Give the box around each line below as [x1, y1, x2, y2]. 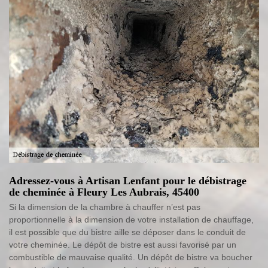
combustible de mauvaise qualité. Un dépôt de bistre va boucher [9, 252, 252, 263]
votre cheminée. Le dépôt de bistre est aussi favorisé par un [9, 240, 236, 250]
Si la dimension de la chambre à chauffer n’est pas [9, 202, 200, 212]
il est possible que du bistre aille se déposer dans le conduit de [9, 227, 246, 237]
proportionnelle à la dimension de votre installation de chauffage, [9, 215, 254, 225]
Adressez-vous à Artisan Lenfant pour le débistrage [9, 175, 246, 187]
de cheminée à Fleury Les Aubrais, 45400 [9, 186, 199, 199]
